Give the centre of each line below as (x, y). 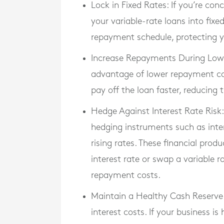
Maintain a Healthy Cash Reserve (157, 196)
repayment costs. (126, 175)
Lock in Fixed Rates (129, 5)
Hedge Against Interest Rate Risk (156, 111)
